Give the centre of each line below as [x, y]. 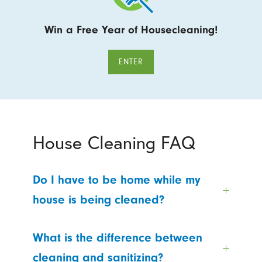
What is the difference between [118, 238]
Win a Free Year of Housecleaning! [131, 30]
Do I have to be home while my [117, 180]
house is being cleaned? [99, 200]
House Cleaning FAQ [114, 142]
